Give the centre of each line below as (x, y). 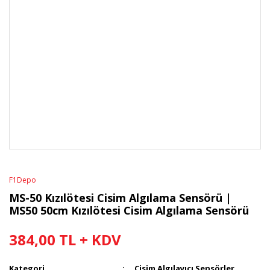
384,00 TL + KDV (65, 240)
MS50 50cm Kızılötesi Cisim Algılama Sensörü (129, 210)
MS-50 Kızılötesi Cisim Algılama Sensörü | (120, 198)
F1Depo (23, 180)
